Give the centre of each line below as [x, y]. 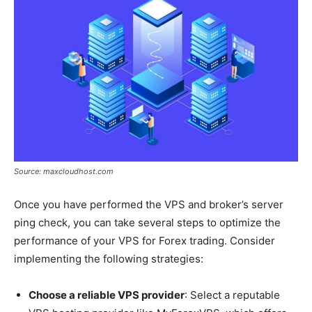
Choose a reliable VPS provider [107, 295]
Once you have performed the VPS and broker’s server [149, 205]
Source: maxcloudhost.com [64, 172]
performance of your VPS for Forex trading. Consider [145, 241]
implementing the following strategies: [109, 259]
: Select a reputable [232, 295]
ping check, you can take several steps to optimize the [147, 223]
